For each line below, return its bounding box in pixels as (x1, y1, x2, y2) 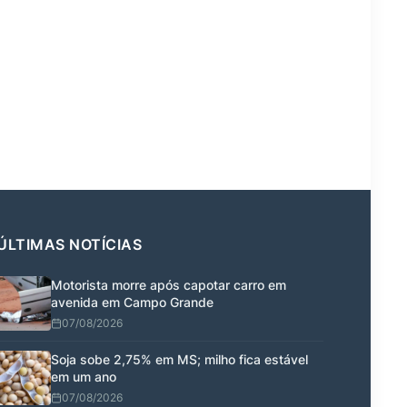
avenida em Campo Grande (51, 293, 213, 310)
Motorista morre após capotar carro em (51, 276, 286, 293)
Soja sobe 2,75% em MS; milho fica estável (51, 351, 308, 367)
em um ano (51, 368, 116, 384)
